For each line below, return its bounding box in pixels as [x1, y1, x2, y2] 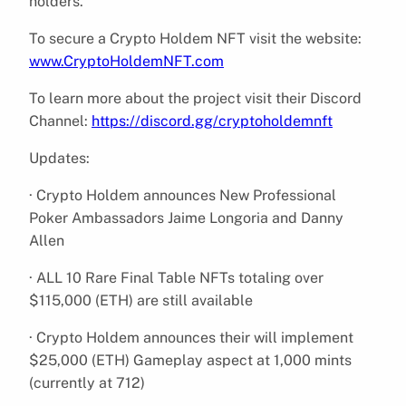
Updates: [29, 149, 90, 167]
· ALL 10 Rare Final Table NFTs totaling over [29, 268, 324, 286]
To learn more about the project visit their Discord [29, 89, 362, 107]
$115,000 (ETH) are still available [29, 291, 253, 309]
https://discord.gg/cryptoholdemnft [92, 111, 333, 130]
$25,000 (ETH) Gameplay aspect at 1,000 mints [29, 351, 352, 369]
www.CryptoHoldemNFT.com [29, 52, 224, 70]
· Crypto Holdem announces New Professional [29, 186, 336, 204]
